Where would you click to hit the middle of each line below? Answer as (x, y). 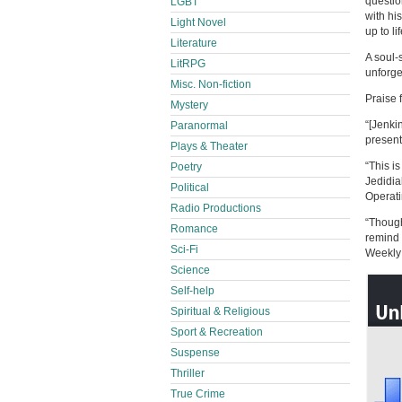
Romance (194, 229)
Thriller (188, 373)
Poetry (186, 167)
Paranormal (199, 126)
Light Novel (198, 22)
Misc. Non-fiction (211, 84)
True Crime (198, 394)
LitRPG (188, 64)
